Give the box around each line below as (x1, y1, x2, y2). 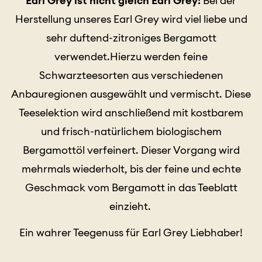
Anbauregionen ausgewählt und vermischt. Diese (11, 87, 251, 101)
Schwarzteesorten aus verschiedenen (39, 68, 223, 82)
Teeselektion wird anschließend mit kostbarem (19, 105, 243, 119)
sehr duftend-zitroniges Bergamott (46, 30, 216, 44)
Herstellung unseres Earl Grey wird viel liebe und (15, 12, 247, 26)
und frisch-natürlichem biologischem (40, 124, 222, 138)
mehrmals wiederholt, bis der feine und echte (21, 161, 241, 175)
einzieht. (109, 199, 153, 213)
